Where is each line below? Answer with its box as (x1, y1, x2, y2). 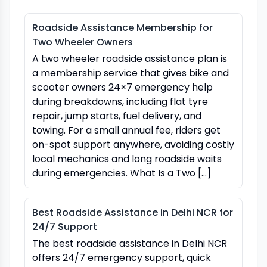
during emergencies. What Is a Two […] (32, 166, 211, 180)
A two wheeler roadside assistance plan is (32, 51, 227, 66)
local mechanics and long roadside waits (32, 151, 222, 166)
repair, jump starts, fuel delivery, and (32, 108, 201, 123)
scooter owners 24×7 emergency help (32, 80, 213, 94)
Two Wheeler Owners (32, 35, 133, 49)
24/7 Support (32, 219, 97, 234)
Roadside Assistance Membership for (32, 20, 213, 35)
